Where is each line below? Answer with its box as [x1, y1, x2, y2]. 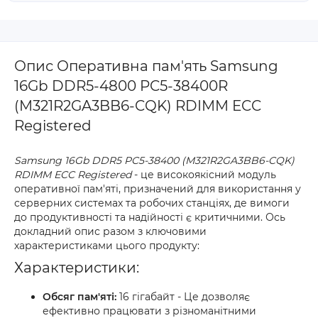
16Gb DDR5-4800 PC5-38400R [14, 77, 228, 94]
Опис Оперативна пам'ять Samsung [14, 57, 278, 75]
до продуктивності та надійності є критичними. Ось [14, 211, 285, 224]
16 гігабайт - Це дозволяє [116, 290, 250, 303]
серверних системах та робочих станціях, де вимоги [14, 197, 290, 209]
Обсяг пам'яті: [43, 290, 116, 303]
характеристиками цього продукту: [14, 239, 199, 252]
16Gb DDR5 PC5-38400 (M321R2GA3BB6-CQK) [62, 154, 295, 167]
